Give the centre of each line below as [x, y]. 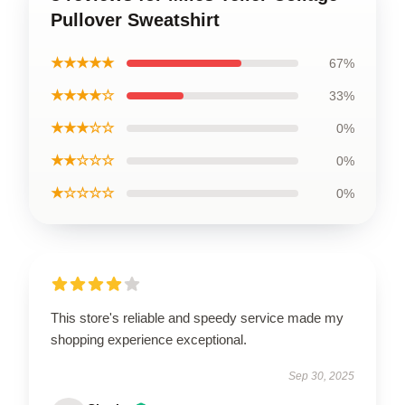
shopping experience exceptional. [149, 339]
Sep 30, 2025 [321, 376]
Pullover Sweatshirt [135, 19]
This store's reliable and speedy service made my [197, 317]
